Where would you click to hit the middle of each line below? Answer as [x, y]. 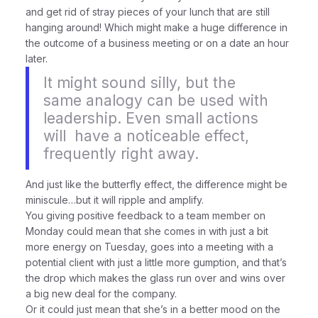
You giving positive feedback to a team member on [146, 215]
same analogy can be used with [156, 100]
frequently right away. [121, 154]
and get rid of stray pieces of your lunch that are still [148, 12]
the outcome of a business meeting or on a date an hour [158, 43]
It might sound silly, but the [140, 83]
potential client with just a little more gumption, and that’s [157, 262]
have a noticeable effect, [162, 136]
